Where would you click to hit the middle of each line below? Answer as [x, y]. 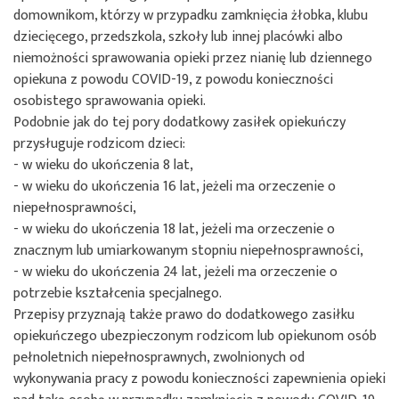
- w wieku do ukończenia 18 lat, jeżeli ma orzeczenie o [174, 229]
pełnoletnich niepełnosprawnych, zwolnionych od [159, 357]
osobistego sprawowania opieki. [110, 101]
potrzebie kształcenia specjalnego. [118, 293]
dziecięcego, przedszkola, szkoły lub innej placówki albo [178, 37]
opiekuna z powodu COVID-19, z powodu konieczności [173, 79]
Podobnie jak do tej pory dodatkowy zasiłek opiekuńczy [179, 122]
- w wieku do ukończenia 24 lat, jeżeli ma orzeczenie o [175, 272]
